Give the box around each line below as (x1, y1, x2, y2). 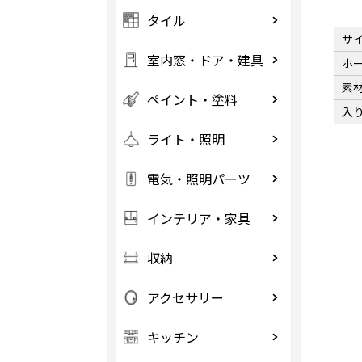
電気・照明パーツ (146, 169, 250, 188)
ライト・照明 (146, 129, 225, 149)
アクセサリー (146, 288, 224, 307)
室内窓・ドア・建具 (146, 50, 263, 69)
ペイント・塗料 (146, 90, 238, 109)
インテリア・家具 (146, 208, 250, 228)
